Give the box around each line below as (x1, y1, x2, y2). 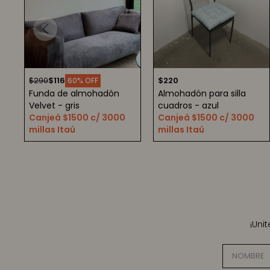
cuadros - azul (158, 99, 219, 111)
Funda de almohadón (29, 87, 119, 99)
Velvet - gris (29, 99, 80, 111)
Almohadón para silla (158, 87, 246, 99)
